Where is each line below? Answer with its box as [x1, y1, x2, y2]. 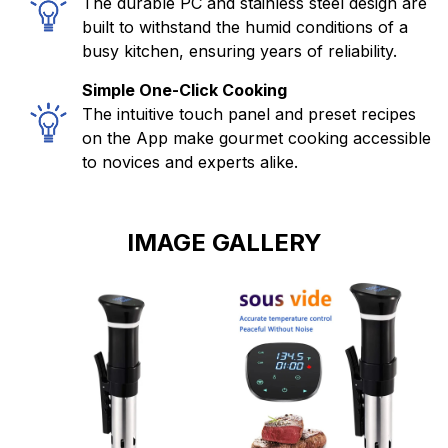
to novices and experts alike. [82, 151, 298, 172]
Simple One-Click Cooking [82, 79, 287, 100]
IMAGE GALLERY [126, 227, 322, 257]
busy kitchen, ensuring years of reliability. [82, 40, 397, 61]
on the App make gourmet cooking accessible [82, 127, 431, 148]
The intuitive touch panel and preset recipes [82, 103, 416, 124]
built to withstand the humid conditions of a [82, 16, 408, 37]
